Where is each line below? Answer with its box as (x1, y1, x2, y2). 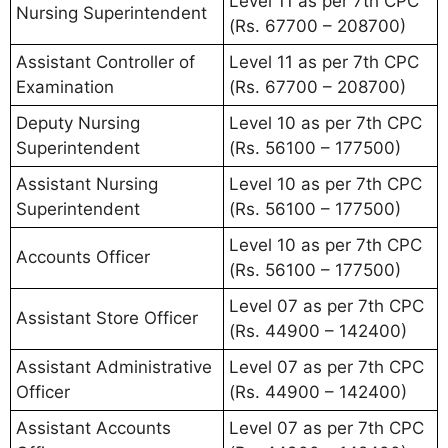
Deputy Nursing (16, 112, 140, 133)
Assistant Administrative (16, 356, 212, 377)
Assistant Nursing (16, 173, 158, 194)
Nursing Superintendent (16, 2, 207, 23)
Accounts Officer (16, 246, 150, 267)
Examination (16, 76, 114, 97)
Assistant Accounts (16, 417, 171, 438)
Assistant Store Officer (16, 307, 198, 328)
